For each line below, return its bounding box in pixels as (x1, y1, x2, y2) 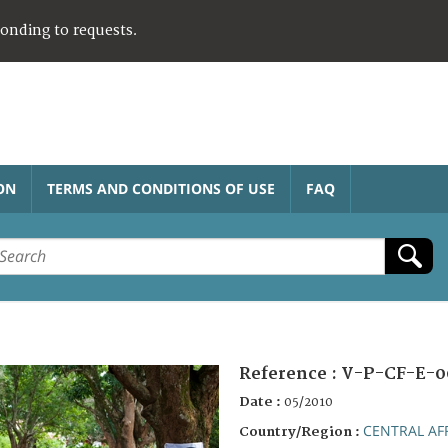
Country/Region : (239, 423, 363, 440)
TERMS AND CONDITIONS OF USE (47, 178, 275, 198)
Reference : (239, 363, 341, 384)
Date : (239, 393, 284, 410)
